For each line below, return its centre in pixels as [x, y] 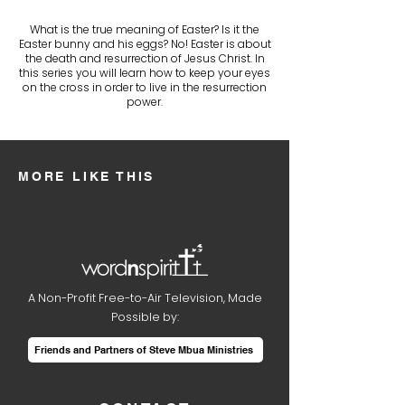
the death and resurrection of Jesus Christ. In [145, 58]
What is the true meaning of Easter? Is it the [145, 29]
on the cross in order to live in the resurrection [145, 87]
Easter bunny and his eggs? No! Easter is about [145, 44]
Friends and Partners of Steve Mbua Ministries [144, 349]
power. [145, 102]
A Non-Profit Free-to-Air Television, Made [145, 298]
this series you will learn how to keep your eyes [145, 73]
